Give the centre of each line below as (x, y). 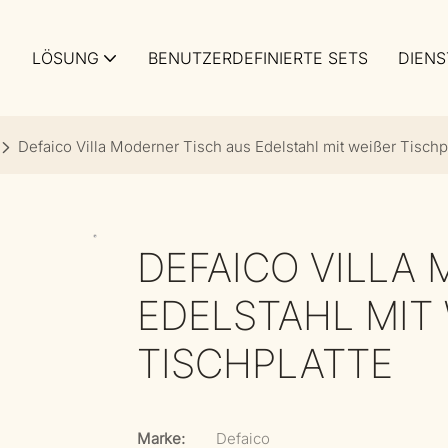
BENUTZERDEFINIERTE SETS (258, 58)
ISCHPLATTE (265, 363)
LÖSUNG (65, 58)
